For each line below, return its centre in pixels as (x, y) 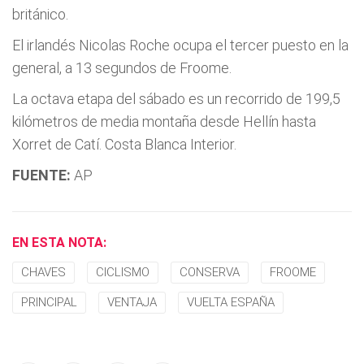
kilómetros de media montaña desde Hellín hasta (164, 121)
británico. (40, 14)
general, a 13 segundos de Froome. (122, 68)
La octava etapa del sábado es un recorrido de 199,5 (176, 99)
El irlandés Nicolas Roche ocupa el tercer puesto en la (180, 45)
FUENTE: (41, 175)
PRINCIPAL (49, 302)
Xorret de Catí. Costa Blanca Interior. (124, 144)
